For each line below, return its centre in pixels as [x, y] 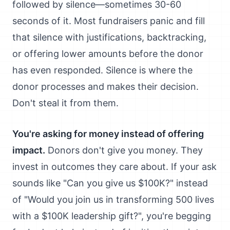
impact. [29, 150]
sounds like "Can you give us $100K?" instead [110, 183]
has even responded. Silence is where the [102, 70]
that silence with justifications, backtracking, [109, 37]
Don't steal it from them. [65, 103]
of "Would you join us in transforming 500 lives [113, 199]
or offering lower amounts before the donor [108, 54]
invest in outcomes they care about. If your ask [114, 167]
